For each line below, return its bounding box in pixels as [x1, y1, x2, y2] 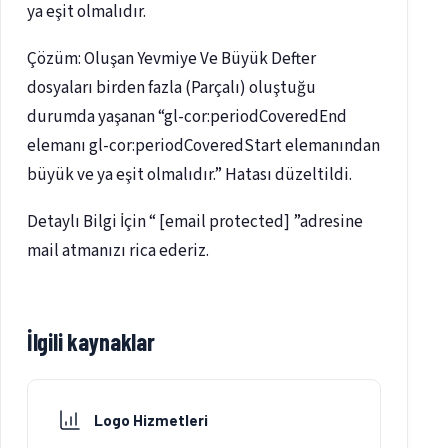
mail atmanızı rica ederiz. [27, 239, 209, 264]
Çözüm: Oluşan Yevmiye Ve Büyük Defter [27, 47, 316, 72]
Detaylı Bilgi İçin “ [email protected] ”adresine [27, 210, 363, 235]
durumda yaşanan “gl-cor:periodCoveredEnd [27, 105, 347, 130]
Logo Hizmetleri [94, 411, 208, 430]
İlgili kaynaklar [27, 327, 155, 357]
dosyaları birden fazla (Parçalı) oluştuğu [27, 76, 316, 101]
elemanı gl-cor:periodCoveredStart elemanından [27, 134, 380, 159]
